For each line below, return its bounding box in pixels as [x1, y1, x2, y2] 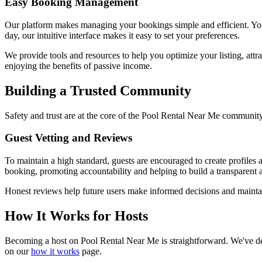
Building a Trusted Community [5, 82, 191, 98]
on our [5, 246, 31, 256]
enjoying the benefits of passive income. [5, 60, 152, 71]
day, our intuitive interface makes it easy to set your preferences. [5, 30, 240, 40]
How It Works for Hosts [5, 208, 148, 223]
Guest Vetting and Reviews [5, 132, 132, 144]
